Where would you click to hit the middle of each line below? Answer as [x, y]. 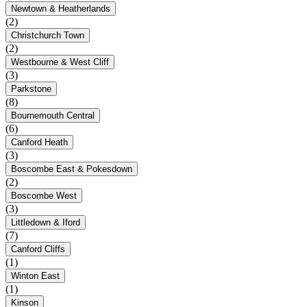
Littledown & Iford [46, 223]
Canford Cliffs [38, 249]
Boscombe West [44, 196]
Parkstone [31, 89]
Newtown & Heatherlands [61, 9]
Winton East [35, 276]
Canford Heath [39, 143]
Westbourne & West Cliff [60, 62]
